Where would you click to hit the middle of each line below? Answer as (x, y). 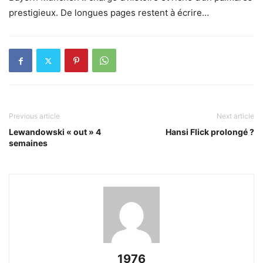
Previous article (34, 116)
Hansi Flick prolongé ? (210, 132)
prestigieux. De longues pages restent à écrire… (109, 13)
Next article (235, 116)
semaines (28, 143)
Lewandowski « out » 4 (55, 132)
